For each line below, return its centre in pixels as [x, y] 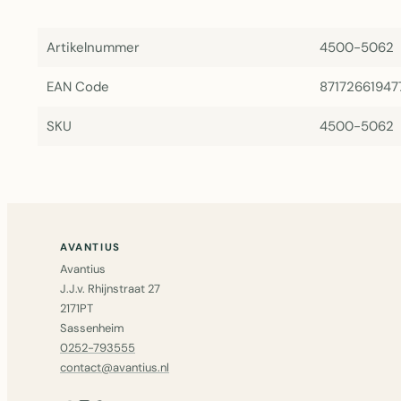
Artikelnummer [93, 47]
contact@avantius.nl [115, 367]
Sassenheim [92, 328]
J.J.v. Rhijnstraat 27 [110, 289]
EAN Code [78, 87]
